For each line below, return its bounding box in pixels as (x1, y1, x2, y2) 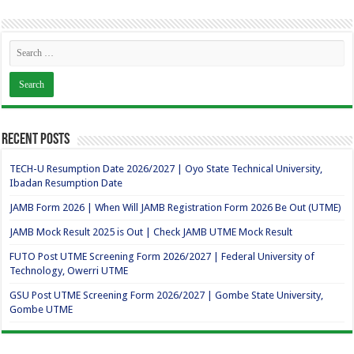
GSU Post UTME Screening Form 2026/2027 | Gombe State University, (9, 289, 324, 301)
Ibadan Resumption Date (9, 177, 123, 189)
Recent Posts (2, 132, 70, 148)
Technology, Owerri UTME (9, 265, 129, 277)
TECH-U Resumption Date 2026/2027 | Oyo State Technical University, (9, 163, 323, 175)
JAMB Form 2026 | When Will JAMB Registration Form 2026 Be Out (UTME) (9, 201, 342, 213)
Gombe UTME (9, 303, 73, 315)
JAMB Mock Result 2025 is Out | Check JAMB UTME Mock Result (9, 226, 293, 238)
